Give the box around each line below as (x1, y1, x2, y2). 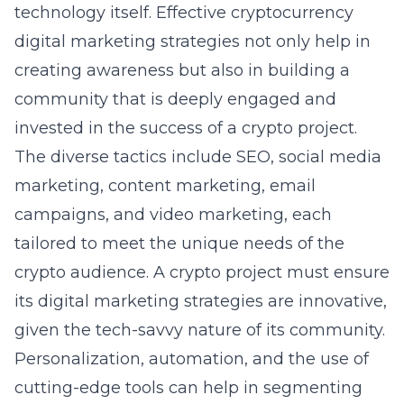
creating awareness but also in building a (14, 60, 350, 80)
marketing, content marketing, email (14, 176, 316, 196)
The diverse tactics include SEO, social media (14, 147, 381, 167)
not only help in (240, 32, 371, 51)
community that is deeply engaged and (14, 89, 336, 109)
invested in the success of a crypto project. (14, 118, 357, 138)
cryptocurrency (231, 3, 353, 23)
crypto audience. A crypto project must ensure (14, 262, 390, 282)
